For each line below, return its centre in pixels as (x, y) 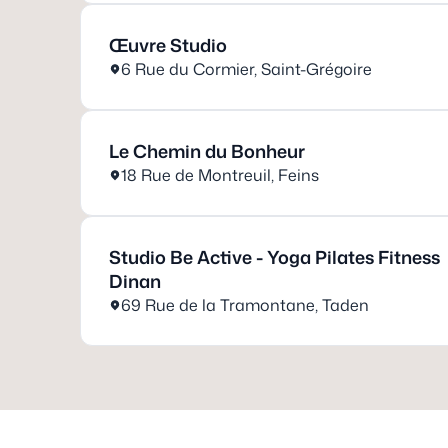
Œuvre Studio (168, 45)
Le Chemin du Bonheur (207, 151)
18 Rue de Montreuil (196, 175)
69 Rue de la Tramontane (218, 305)
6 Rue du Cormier (187, 69)
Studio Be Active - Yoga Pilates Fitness (274, 257)
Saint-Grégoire (316, 69)
